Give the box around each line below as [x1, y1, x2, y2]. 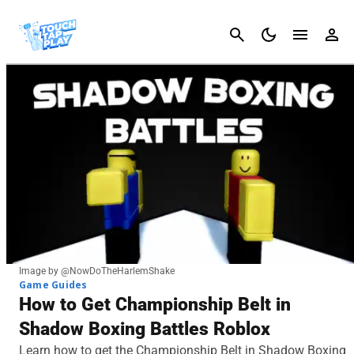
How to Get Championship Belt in [19, 293, 291, 315]
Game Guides [19, 277, 88, 292]
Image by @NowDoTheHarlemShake [19, 265, 175, 277]
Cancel [309, 27, 348, 42]
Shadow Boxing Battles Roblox [19, 318, 270, 340]
